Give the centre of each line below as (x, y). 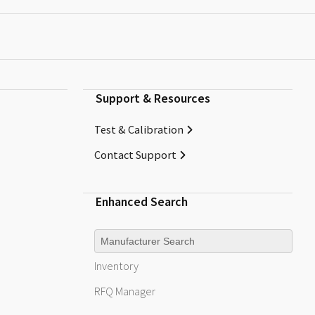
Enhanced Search (141, 201)
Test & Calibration (139, 129)
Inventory (117, 266)
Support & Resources (153, 98)
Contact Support (136, 154)
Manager (135, 291)
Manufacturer (126, 232)
